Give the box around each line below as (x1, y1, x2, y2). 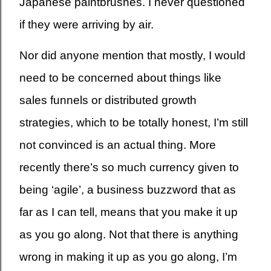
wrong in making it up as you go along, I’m (19, 250, 237, 263)
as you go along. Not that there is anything (19, 228, 238, 241)
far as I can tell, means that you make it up (19, 206, 238, 218)
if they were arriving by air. (19, 18, 154, 31)
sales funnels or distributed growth (19, 94, 197, 106)
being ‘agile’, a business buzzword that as (19, 183, 236, 196)
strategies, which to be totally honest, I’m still (19, 116, 248, 129)
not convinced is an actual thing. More (19, 139, 216, 151)
